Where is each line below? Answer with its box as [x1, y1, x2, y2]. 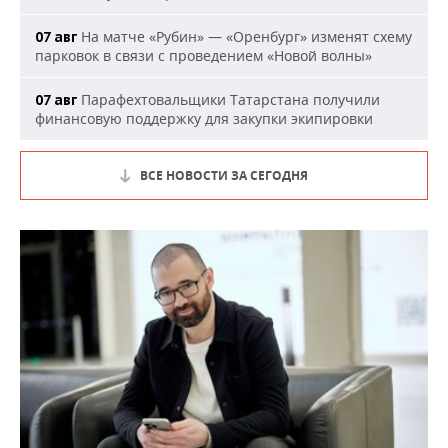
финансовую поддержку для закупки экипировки [35, 109, 373, 128]
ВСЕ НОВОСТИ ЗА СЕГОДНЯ [140, 167, 308, 184]
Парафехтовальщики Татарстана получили [77, 90, 380, 109]
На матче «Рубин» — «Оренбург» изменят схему [77, 27, 412, 46]
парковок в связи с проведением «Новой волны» [35, 46, 372, 65]
